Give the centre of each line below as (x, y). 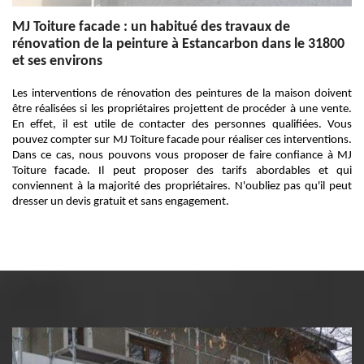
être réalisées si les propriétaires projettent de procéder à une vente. (182, 109)
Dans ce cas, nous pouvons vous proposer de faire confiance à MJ (182, 156)
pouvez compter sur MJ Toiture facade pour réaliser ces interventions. (182, 140)
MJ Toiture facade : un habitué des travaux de (151, 27)
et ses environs (57, 61)
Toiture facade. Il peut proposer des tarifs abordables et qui (182, 171)
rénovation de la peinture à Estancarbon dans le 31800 (178, 44)
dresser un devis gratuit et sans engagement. (121, 202)
